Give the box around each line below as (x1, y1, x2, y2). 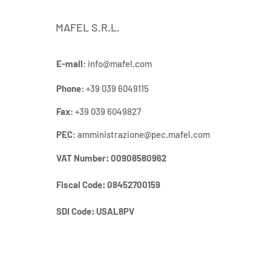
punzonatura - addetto (125, 94, 233, 108)
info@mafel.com (88, 57, 152, 69)
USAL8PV (96, 205, 134, 217)
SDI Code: (56, 205, 96, 217)
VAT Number (56, 152, 106, 163)
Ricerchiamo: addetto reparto (125, 67, 263, 81)
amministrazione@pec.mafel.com (77, 128, 210, 140)
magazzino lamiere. (125, 107, 215, 121)
